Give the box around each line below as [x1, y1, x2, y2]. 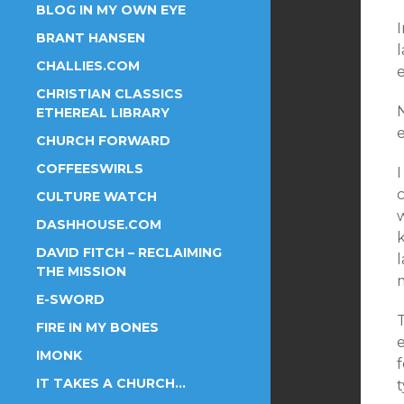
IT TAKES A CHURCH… [36, 375, 186, 391]
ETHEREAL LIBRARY [36, 105, 170, 121]
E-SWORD [36, 291, 105, 308]
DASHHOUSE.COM [36, 216, 161, 233]
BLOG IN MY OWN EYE [36, 2, 186, 18]
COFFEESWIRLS [36, 161, 143, 177]
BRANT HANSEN [36, 30, 145, 46]
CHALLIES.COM [36, 58, 140, 74]
